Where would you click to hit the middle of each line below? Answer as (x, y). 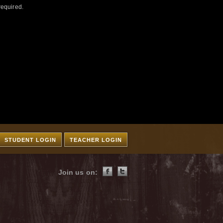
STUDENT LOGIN (30, 140)
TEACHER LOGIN (96, 140)
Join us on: (78, 172)
